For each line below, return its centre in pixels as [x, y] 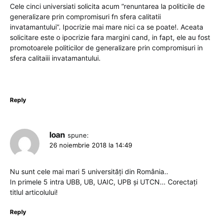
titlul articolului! [34, 192]
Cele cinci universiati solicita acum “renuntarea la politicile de [107, 6]
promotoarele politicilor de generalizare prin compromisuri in [106, 47]
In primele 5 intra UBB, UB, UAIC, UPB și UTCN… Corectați [104, 182]
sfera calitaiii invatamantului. [55, 58]
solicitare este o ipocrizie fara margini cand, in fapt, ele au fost [110, 37]
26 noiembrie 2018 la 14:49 [91, 145]
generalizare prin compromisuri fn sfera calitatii [85, 16]
